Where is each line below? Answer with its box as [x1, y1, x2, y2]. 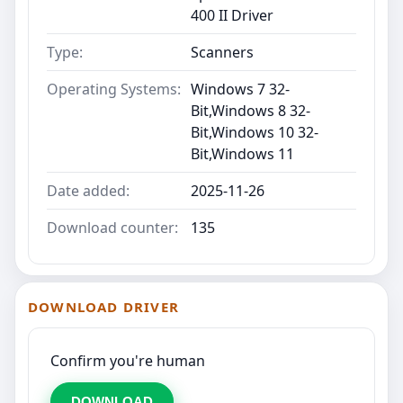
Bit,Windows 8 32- [191, 100, 310, 121]
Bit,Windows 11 [191, 143, 294, 164]
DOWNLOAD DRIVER [28, 297, 179, 316]
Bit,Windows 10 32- [191, 121, 318, 142]
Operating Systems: [47, 78, 181, 99]
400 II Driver [191, 4, 273, 25]
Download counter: [47, 217, 178, 237]
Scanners [191, 41, 254, 62]
